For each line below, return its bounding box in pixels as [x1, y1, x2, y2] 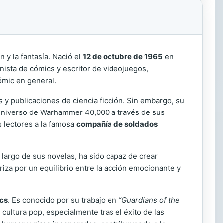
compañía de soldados [76, 119, 158, 129]
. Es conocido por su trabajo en [8, 195, 118, 205]
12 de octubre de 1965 [83, 52, 163, 61]
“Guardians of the [118, 195, 180, 205]
